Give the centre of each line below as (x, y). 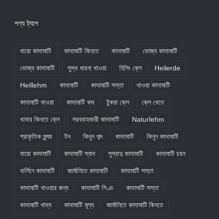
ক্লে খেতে (153, 102)
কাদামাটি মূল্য (79, 205)
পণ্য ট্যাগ (26, 23)
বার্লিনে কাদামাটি (37, 171)
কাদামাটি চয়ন (171, 153)
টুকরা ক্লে (118, 102)
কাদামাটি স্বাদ (80, 153)
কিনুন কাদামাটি (163, 136)
